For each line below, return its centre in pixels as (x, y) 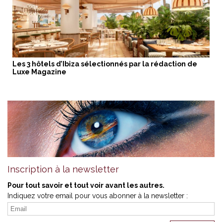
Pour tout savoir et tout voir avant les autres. (86, 186)
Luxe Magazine (39, 72)
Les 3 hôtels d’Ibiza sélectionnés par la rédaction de (105, 64)
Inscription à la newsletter (63, 169)
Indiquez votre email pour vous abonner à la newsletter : (98, 196)
